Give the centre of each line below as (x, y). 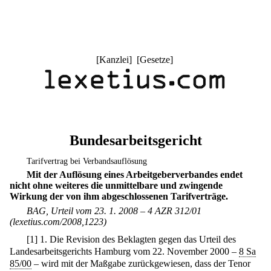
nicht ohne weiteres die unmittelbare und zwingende (116, 186)
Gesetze (155, 60)
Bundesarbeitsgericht (135, 140)
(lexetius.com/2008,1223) (58, 221)
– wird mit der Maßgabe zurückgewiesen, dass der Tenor (141, 264)
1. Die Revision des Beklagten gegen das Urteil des (137, 240)
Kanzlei (114, 60)
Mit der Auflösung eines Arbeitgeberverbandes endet (135, 175)
